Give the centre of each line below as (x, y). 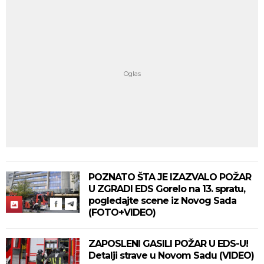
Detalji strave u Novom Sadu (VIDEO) (171, 255)
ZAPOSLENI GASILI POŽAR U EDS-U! (168, 244)
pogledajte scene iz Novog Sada (162, 201)
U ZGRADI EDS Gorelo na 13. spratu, (167, 189)
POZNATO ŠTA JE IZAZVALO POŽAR (170, 177)
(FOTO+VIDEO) (122, 212)
